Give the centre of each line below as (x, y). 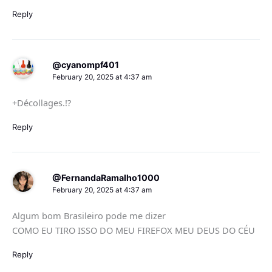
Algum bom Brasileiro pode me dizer (89, 216)
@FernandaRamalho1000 (106, 177)
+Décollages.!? (42, 103)
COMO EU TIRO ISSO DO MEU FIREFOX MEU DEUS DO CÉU (134, 230)
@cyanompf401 (85, 64)
